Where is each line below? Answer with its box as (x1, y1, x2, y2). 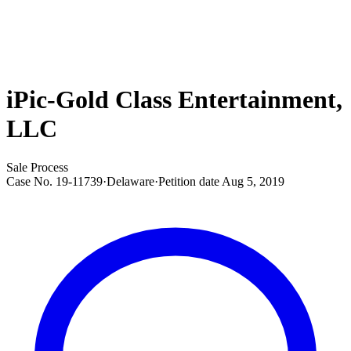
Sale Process (6, 160, 68, 174)
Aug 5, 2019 (222, 174, 284, 188)
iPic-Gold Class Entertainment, (6, 85, 342, 114)
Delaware (107, 174, 154, 188)
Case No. (6, 174, 52, 188)
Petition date (158, 174, 219, 188)
